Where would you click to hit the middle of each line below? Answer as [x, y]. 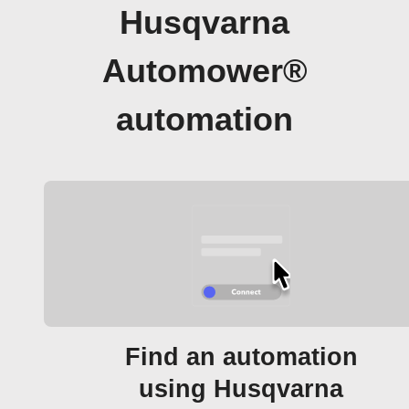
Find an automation [241, 357]
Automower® [204, 71]
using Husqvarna [241, 389]
